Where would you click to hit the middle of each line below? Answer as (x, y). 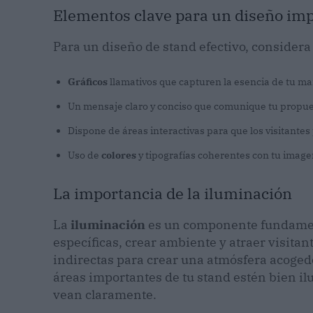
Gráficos (88, 82)
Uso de (85, 155)
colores (119, 155)
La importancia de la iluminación (173, 194)
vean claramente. (105, 295)
